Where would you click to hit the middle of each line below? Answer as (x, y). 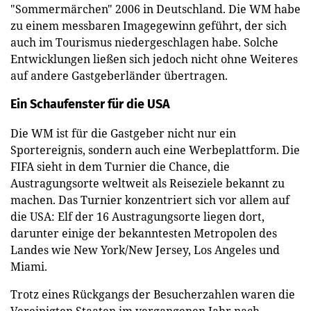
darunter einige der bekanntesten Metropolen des (144, 233)
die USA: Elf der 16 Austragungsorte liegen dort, (137, 216)
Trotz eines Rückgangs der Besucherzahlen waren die (153, 294)
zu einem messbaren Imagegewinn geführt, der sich (149, 25)
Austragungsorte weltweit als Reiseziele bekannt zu (148, 183)
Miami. (30, 266)
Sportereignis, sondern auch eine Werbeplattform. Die (155, 150)
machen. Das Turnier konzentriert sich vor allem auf (150, 200)
